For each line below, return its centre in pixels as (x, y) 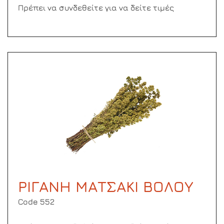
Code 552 (36, 201)
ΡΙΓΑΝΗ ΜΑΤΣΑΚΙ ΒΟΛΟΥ (106, 186)
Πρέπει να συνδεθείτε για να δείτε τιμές (96, 7)
